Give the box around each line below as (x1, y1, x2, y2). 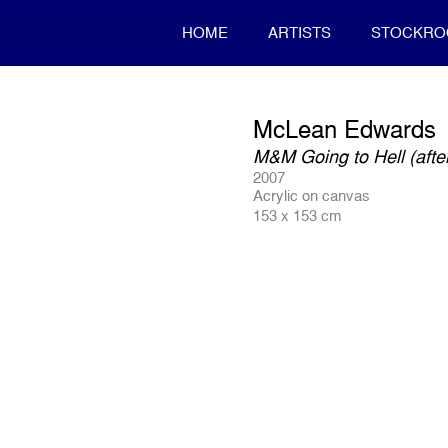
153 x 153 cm (253, 207, 343, 224)
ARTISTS (268, 24, 332, 41)
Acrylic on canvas (253, 187, 371, 204)
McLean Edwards (253, 115, 437, 143)
